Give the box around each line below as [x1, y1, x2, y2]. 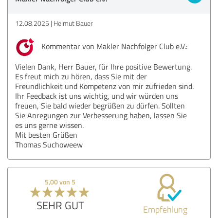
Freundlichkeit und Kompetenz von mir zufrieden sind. [15, 80, 194, 91]
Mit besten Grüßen [15, 129, 77, 140]
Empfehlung [143, 203, 187, 215]
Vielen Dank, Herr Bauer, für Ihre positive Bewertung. [15, 61, 192, 72]
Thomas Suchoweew [15, 139, 83, 150]
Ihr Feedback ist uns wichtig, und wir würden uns [15, 90, 178, 101]
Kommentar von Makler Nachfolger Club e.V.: [39, 40, 187, 52]
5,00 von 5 [45, 177, 76, 186]
